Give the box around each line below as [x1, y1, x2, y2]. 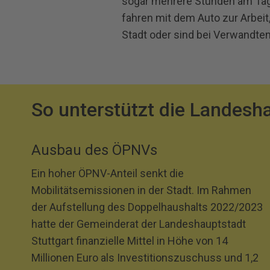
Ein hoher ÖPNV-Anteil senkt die [31, 167, 184, 180]
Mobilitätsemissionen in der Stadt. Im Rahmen [31, 184, 251, 196]
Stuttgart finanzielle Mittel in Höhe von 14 [31, 234, 228, 247]
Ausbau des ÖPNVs [31, 142, 157, 159]
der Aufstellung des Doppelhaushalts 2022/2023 [31, 201, 263, 213]
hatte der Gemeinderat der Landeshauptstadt [31, 218, 246, 230]
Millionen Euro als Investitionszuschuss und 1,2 [31, 251, 259, 264]
